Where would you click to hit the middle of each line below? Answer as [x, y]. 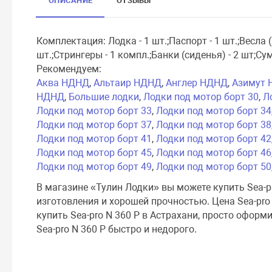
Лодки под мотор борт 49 [94, 166]
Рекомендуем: [69, 69]
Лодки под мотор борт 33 [94, 110]
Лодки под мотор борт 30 [201, 97]
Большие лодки [104, 97]
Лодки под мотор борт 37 [94, 124]
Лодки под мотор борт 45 [94, 152]
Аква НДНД [63, 83]
